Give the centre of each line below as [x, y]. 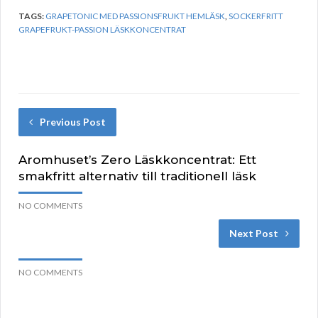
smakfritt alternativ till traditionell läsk [137, 176]
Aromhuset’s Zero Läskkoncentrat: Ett [137, 160]
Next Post [254, 234]
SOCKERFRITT [256, 16]
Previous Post [73, 122]
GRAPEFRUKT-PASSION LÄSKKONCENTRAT [102, 30]
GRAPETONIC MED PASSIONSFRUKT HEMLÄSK [135, 16]
